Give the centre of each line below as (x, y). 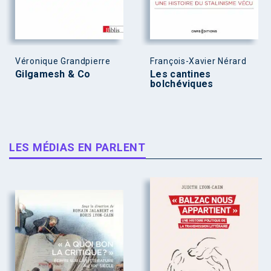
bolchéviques (182, 83)
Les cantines (181, 74)
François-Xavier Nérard (198, 61)
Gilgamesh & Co (53, 74)
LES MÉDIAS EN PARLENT (77, 147)
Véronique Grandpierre (63, 61)
